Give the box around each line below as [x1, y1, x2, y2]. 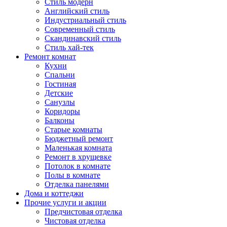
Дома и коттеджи [24, 189, 84, 198]
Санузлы [45, 98, 75, 107]
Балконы [45, 116, 74, 125]
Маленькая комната [45, 143, 112, 153]
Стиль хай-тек [45, 43, 94, 52]
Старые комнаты [45, 125, 102, 134]
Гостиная [45, 80, 76, 89]
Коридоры [45, 107, 80, 116]
